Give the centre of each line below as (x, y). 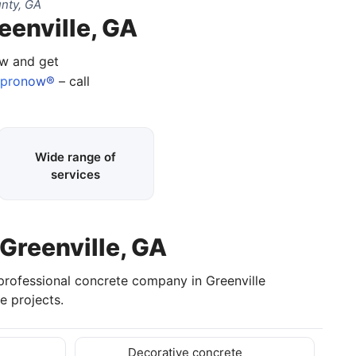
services (76, 174)
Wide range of (76, 157)
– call (72, 81)
